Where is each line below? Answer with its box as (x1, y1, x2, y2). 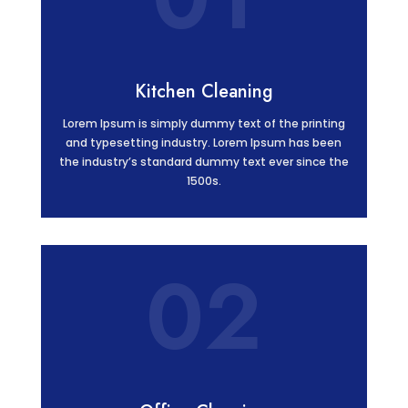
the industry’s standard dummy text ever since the (58, 153, 349, 169)
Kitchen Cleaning (134, 77, 273, 105)
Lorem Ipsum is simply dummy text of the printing (62, 115, 345, 131)
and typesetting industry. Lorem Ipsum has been (66, 134, 342, 150)
